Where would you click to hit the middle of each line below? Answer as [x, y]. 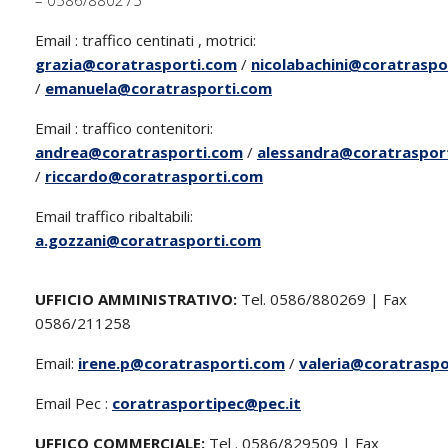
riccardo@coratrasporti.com [154, 176]
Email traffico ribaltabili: [114, 216]
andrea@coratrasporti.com [139, 152]
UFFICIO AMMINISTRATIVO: [136, 299]
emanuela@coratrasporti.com [158, 88]
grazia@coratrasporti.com [136, 64]
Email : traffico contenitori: [124, 128]
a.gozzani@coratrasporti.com [148, 240]
